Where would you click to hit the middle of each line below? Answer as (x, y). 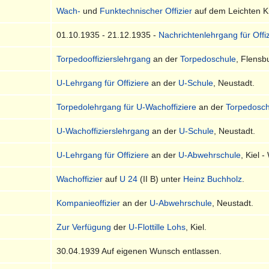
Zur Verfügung (84, 227)
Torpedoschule (208, 59)
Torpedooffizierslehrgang (104, 59)
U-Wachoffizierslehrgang (103, 131)
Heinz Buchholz (213, 179)
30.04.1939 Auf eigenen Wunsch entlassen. (139, 251)
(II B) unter (161, 179)
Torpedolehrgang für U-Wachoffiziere (127, 107)
